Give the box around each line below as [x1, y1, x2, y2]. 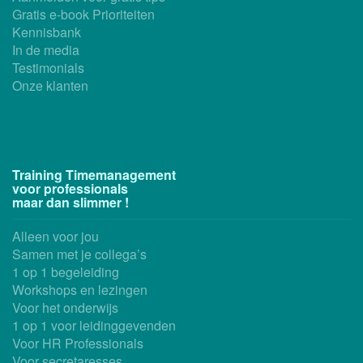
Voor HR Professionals [12, 333, 143, 352]
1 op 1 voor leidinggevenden [12, 315, 176, 335]
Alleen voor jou [12, 226, 99, 246]
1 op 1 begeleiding [12, 262, 119, 281]
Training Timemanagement [12, 164, 176, 184]
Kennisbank [12, 22, 81, 41]
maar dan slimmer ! [12, 192, 129, 211]
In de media [12, 40, 79, 59]
